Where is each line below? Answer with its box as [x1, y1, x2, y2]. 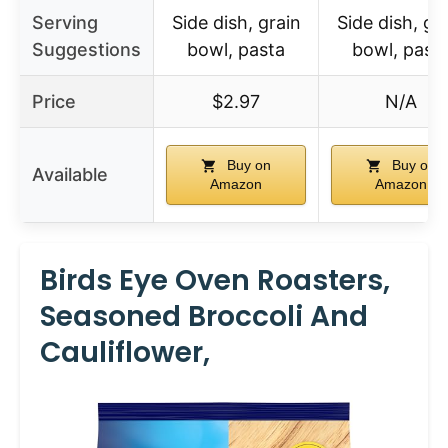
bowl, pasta [187, 38, 285, 60]
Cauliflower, [40, 332, 210, 372]
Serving [32, 11, 98, 33]
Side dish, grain [171, 11, 301, 33]
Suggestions [32, 38, 141, 60]
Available [32, 163, 108, 185]
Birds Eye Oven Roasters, [40, 260, 390, 300]
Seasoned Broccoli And [40, 296, 368, 336]
